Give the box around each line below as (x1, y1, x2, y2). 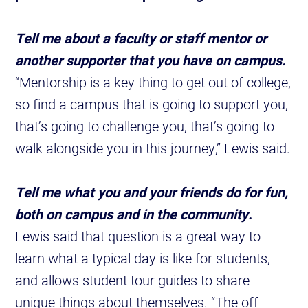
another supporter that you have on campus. (15, 51, 287, 69)
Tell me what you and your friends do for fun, (15, 183, 289, 201)
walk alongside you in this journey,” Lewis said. (15, 139, 291, 157)
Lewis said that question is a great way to (15, 227, 261, 245)
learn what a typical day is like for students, (15, 249, 271, 267)
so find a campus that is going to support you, (15, 95, 289, 113)
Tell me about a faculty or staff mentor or (15, 29, 267, 47)
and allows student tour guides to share (15, 271, 250, 289)
